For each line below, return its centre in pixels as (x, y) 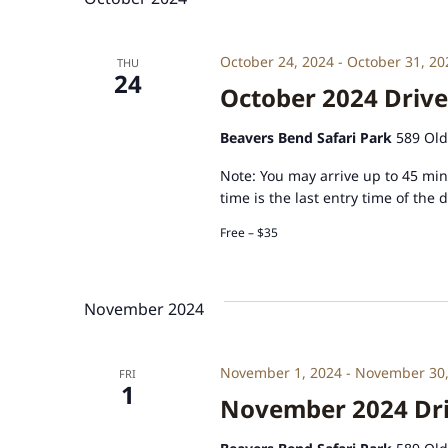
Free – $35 (248, 232)
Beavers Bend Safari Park (307, 137)
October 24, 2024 (276, 61)
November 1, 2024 (280, 372)
